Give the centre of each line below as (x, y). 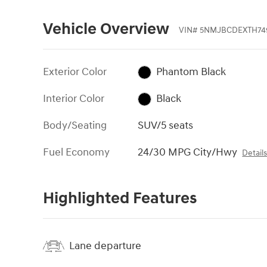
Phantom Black (191, 72)
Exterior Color (75, 72)
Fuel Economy (76, 152)
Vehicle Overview (106, 29)
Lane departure (105, 246)
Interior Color (74, 98)
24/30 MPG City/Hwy (188, 152)
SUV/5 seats (166, 125)
